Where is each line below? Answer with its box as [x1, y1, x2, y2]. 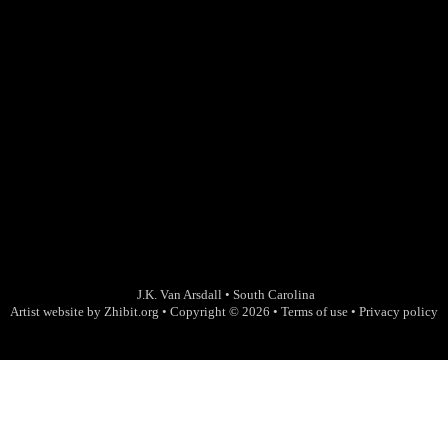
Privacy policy [359, 305, 438, 319]
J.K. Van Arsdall [136, 288, 222, 302]
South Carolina [232, 288, 315, 302]
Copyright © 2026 [170, 305, 270, 319]
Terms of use [281, 305, 348, 319]
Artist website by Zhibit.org [10, 305, 159, 319]
